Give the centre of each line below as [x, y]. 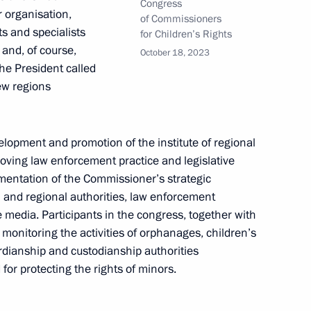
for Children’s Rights [186, 34]
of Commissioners [181, 18]
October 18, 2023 [175, 52]
